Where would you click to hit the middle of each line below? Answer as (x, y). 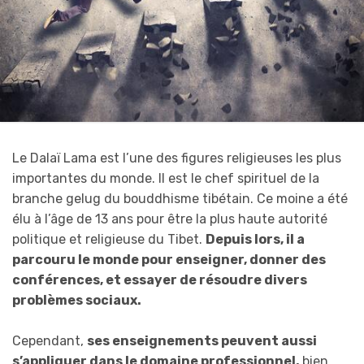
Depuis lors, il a (255, 239)
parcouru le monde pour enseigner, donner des (169, 259)
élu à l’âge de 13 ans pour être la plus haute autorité (170, 219)
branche (39, 198)
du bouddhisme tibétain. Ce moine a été (224, 198)
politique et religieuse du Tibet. (109, 239)
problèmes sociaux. (77, 300)
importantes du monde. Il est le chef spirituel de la (166, 178)
